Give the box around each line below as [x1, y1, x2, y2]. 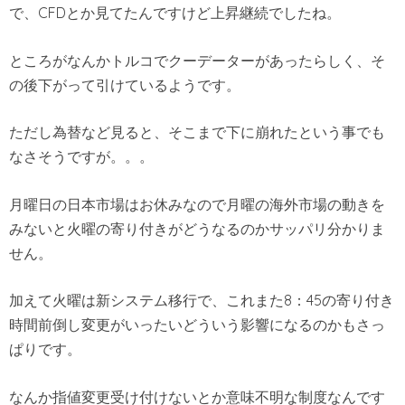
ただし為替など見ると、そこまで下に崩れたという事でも [9, 123, 385, 142]
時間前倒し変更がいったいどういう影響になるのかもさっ [9, 316, 385, 334]
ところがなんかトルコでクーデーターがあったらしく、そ [9, 51, 385, 70]
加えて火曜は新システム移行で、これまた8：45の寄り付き [9, 291, 394, 310]
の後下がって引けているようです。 [9, 75, 240, 94]
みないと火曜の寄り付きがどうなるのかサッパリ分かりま [9, 219, 385, 238]
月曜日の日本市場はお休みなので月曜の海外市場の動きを [9, 194, 385, 213]
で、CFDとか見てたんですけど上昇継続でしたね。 [9, 4, 341, 23]
